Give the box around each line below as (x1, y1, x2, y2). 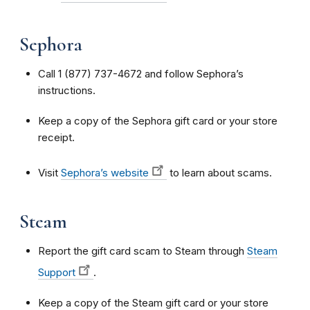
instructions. (38, 83, 95, 97)
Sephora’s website (61, 165, 149, 179)
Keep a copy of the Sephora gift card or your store (38, 113, 277, 127)
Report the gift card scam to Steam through (38, 244, 247, 257)
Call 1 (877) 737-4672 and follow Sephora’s (38, 66, 244, 80)
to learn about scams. (167, 165, 272, 179)
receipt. (38, 130, 75, 144)
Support (38, 265, 75, 279)
